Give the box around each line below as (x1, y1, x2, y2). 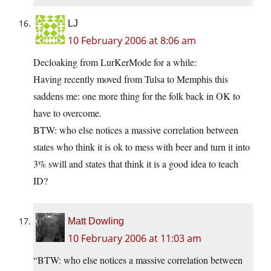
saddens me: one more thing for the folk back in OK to (33, 90, 240, 103)
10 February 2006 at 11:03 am (68, 232, 201, 246)
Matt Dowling (68, 216, 124, 227)
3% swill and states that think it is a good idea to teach (33, 157, 238, 171)
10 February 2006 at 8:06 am (68, 34, 196, 48)
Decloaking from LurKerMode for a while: (33, 56, 197, 69)
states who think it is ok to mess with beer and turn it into (33, 140, 250, 154)
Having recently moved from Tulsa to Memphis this (33, 73, 228, 86)
